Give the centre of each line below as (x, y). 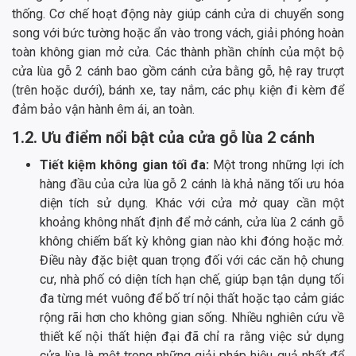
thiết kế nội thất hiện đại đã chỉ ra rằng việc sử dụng (192, 337)
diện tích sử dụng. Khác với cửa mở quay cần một (192, 203)
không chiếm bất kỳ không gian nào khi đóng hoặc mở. (192, 242)
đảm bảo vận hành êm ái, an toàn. (103, 110)
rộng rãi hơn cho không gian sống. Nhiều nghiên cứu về (192, 318)
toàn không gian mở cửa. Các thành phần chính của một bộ (178, 52)
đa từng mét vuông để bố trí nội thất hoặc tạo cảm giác (192, 299)
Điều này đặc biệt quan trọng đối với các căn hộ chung (192, 261)
